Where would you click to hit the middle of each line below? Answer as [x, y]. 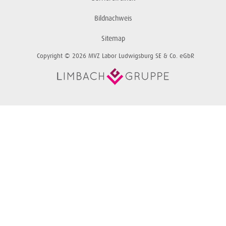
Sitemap [113, 38]
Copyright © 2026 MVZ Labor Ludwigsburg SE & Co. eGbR [116, 55]
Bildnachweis [113, 18]
